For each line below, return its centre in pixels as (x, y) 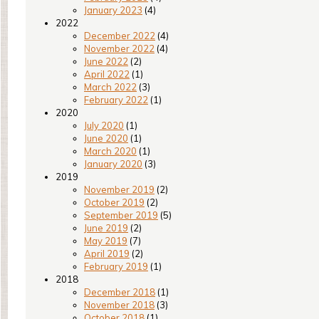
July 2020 (104, 125)
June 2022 (106, 61)
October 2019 (114, 202)
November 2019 (119, 189)
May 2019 (106, 241)
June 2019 (106, 228)
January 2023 (113, 10)
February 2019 (116, 266)
